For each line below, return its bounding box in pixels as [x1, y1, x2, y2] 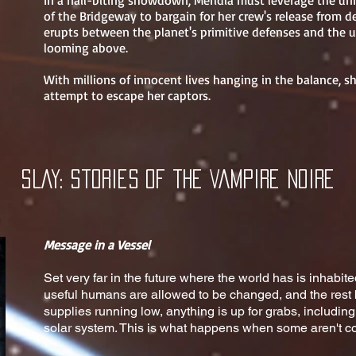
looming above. [44, 40, 128, 56]
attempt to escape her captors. [44, 87, 211, 103]
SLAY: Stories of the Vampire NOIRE [21, 169, 334, 188]
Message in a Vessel [44, 237, 150, 253]
